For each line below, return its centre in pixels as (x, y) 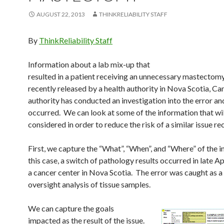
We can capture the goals (71, 208)
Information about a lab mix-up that (89, 64)
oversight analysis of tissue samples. (89, 184)
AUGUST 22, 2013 (61, 14)
